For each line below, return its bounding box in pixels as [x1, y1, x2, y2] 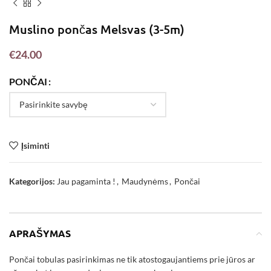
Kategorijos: [9, 176, 55, 187]
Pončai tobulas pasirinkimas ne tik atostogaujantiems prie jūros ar [9, 254, 255, 265]
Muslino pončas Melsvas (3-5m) [9, 21, 184, 38]
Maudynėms [122, 176, 168, 187]
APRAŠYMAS [9, 227, 71, 240]
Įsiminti [21, 140, 50, 151]
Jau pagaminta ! [57, 176, 116, 187]
